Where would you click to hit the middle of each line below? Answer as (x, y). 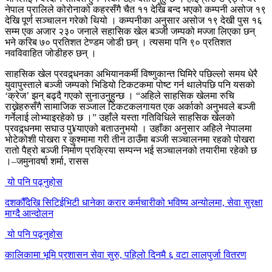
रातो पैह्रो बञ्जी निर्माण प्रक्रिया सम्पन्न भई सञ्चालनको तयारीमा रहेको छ (131, 150)
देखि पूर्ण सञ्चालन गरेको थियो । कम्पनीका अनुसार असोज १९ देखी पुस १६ (134, 20)
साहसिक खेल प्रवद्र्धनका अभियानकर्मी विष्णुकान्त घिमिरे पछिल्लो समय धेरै (131, 73)
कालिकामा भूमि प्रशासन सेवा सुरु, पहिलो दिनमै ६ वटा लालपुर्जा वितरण (126, 254)
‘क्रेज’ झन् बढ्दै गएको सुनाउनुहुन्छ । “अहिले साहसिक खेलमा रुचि (120, 95)
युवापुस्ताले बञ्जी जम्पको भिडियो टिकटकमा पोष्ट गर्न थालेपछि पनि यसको (130, 84)
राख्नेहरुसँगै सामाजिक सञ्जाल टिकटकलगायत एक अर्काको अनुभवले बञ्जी (130, 106)
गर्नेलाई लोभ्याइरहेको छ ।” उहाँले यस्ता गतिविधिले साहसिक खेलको (120, 117)
